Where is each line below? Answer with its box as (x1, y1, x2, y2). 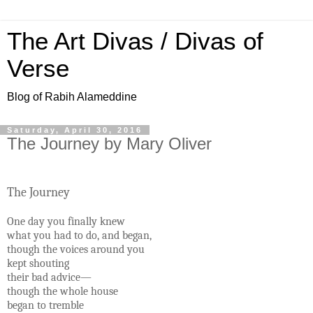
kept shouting (7, 256, 69, 270)
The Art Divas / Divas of (7, 28, 263, 54)
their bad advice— (7, 270, 92, 284)
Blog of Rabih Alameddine (7, 91, 137, 103)
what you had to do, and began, (7, 228, 152, 242)
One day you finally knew (7, 214, 125, 228)
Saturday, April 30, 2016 (7, 126, 143, 134)
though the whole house (7, 284, 118, 298)
